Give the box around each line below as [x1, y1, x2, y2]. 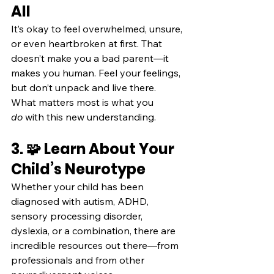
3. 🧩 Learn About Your [11, 139, 177, 160]
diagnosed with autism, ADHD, [11, 195, 151, 208]
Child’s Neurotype [11, 159, 146, 180]
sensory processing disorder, [11, 210, 145, 223]
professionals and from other [11, 254, 147, 267]
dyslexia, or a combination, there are [11, 224, 178, 237]
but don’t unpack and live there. [11, 81, 158, 94]
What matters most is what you [11, 96, 156, 109]
